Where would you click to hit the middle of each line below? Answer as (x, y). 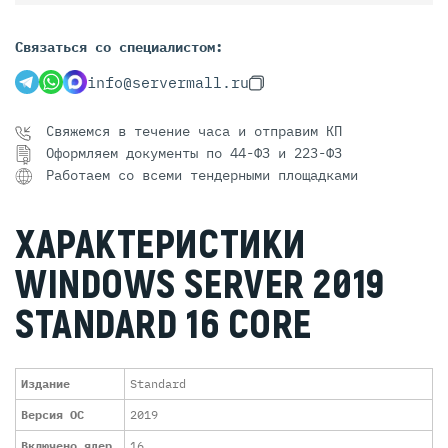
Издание (45, 384)
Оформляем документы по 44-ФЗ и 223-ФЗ (194, 152)
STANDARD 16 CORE (163, 325)
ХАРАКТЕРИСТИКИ (160, 245)
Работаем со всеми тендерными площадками (202, 174)
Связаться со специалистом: (119, 46)
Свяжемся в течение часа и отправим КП (194, 130)
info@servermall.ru (168, 83)
